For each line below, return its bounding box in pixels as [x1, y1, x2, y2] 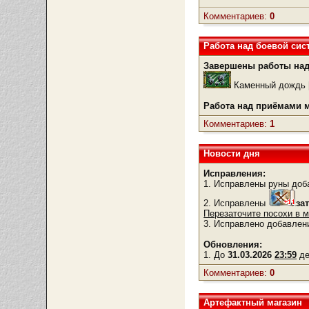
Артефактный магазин [203, 297, 303, 308]
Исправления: [203, 168, 266, 179]
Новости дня [203, 148, 261, 159]
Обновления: [203, 239, 263, 250]
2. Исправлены [203, 198, 269, 208]
